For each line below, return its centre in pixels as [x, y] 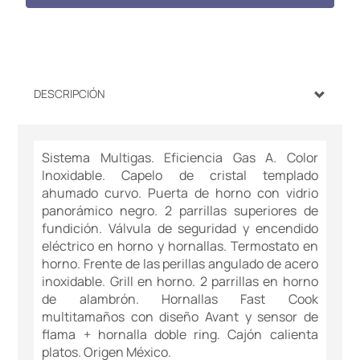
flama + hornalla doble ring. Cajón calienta [180, 335]
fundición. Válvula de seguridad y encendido [180, 229]
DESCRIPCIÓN [70, 94]
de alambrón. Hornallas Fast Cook [180, 299]
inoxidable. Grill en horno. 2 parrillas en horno [180, 282]
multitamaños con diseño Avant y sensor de [180, 317]
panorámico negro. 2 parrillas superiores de [180, 211]
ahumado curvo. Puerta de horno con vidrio [180, 193]
